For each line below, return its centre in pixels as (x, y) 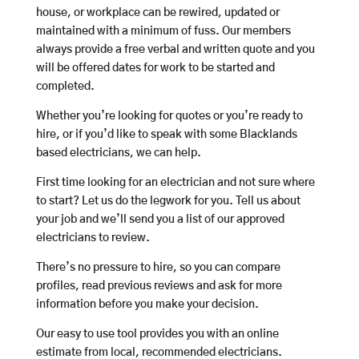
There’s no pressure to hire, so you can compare (158, 268)
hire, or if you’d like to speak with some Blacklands (166, 135)
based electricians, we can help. (118, 153)
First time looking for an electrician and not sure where (175, 183)
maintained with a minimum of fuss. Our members (163, 32)
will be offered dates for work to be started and (155, 69)
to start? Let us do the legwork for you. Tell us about (168, 202)
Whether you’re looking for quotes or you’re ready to (169, 117)
